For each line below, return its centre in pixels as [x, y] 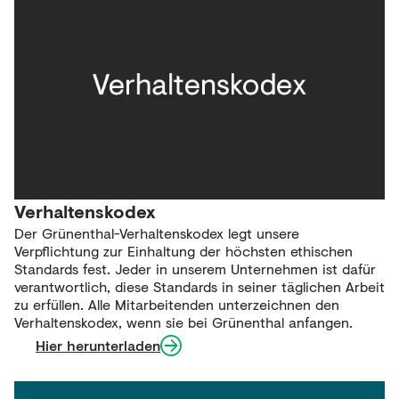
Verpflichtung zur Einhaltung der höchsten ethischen [183, 251]
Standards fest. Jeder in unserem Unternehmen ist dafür [195, 269]
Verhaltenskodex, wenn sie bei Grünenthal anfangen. [183, 322]
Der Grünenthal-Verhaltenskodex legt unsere [157, 233]
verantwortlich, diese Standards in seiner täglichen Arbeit [199, 287]
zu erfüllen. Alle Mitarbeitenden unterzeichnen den [177, 305]
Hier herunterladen [98, 346]
